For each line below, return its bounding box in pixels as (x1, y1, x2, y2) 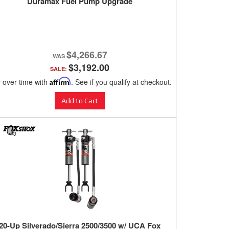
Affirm (49, 77, 71, 86)
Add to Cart (61, 97, 98, 105)
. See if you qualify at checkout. (71, 77, 172, 87)
